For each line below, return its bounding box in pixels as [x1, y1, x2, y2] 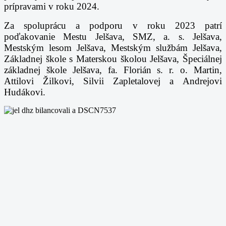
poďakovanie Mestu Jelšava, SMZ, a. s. [4, 31, 193, 42]
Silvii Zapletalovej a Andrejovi [83, 75, 222, 86]
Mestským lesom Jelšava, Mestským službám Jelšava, [4, 42, 222, 53]
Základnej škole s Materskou [4, 53, 121, 64]
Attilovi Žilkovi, [4, 75, 83, 86]
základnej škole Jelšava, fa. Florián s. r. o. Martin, [4, 64, 222, 75]
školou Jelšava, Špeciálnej [120, 53, 222, 64]
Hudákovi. [4, 86, 45, 97]
